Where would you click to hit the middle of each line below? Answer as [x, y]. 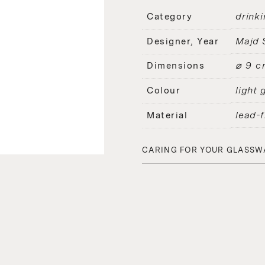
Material [167, 115]
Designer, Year [183, 41]
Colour [164, 90]
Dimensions [176, 65]
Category [169, 16]
